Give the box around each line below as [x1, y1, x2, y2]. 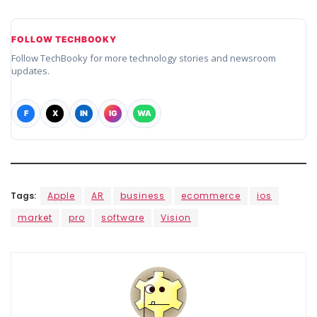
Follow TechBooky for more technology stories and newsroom [11, 51, 276, 64]
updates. [11, 64, 50, 77]
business [120, 189, 165, 202]
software [101, 211, 144, 224]
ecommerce [181, 189, 241, 202]
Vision [161, 211, 191, 224]
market [18, 211, 52, 224]
